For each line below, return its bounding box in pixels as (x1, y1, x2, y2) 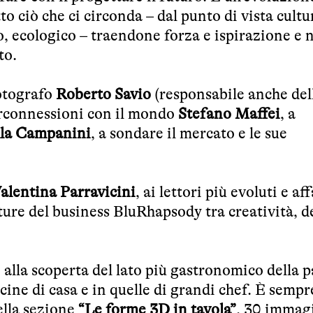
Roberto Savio (56, 85, 151, 103)
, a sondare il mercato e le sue (91, 124, 287, 142)
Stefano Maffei (178, 104, 280, 122)
